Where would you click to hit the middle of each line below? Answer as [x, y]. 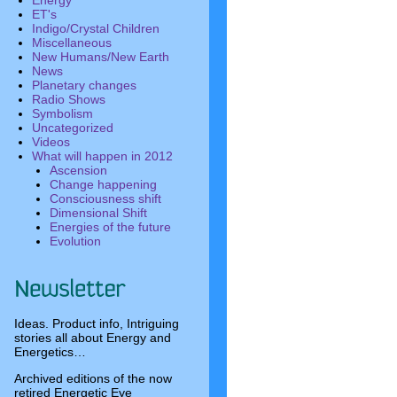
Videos [51, 142]
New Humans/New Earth [101, 57]
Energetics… [50, 352]
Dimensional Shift [98, 213]
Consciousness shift [105, 198]
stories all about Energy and [93, 338]
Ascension [78, 170]
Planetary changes [84, 85]
